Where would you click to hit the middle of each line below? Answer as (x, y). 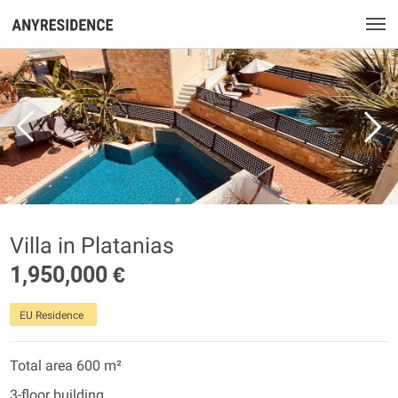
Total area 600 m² (66, 366)
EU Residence (52, 315)
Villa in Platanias (92, 246)
